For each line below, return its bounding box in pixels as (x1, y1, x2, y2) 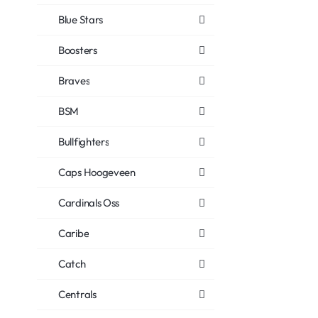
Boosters (58, 43, 97, 57)
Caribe (58, 226, 89, 240)
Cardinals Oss (58, 196, 120, 209)
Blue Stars (58, 13, 103, 26)
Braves (58, 74, 90, 87)
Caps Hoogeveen (58, 165, 136, 179)
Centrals (58, 287, 97, 301)
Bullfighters (58, 135, 109, 148)
